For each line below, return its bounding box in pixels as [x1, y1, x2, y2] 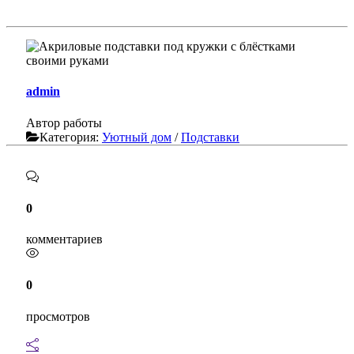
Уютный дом [102, 130, 171, 144]
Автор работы [26, 115, 102, 130]
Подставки [181, 130, 239, 144]
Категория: [40, 130, 102, 144]
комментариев [26, 232, 103, 247]
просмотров [26, 309, 90, 323]
